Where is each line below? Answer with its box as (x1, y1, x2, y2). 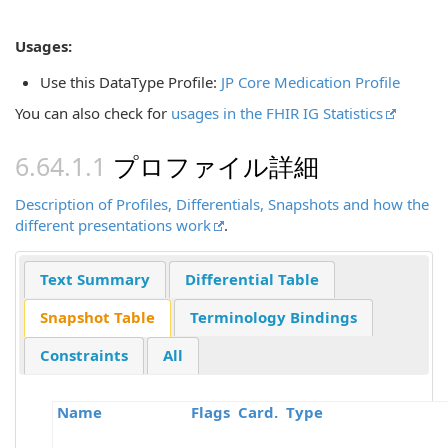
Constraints (39, 345, 128, 366)
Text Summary (39, 269, 150, 290)
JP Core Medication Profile (221, 72, 400, 92)
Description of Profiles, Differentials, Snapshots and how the (15, 194, 429, 214)
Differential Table (184, 269, 319, 290)
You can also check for (15, 103, 171, 123)
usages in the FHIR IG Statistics (171, 103, 383, 123)
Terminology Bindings (189, 307, 357, 328)
